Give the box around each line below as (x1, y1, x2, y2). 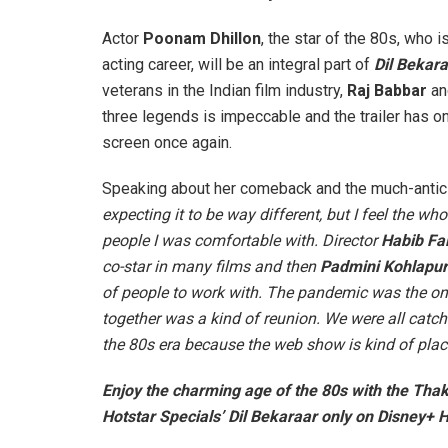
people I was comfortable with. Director (102, 230, 381, 250)
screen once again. (102, 132, 232, 152)
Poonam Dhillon (143, 28, 261, 48)
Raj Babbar (347, 80, 431, 100)
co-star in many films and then (102, 256, 320, 276)
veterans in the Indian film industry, (102, 80, 347, 100)
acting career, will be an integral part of (102, 54, 374, 74)
